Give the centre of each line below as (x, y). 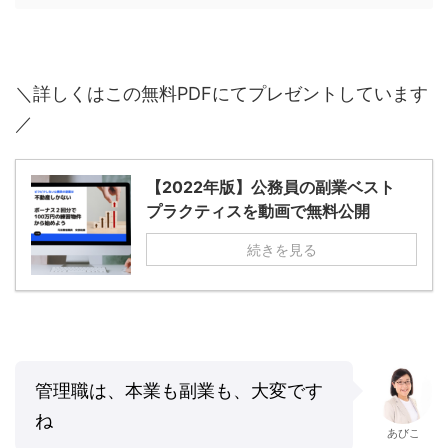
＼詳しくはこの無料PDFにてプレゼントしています (221, 93)
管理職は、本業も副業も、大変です (179, 390)
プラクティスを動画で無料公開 (258, 210)
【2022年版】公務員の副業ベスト (270, 186)
